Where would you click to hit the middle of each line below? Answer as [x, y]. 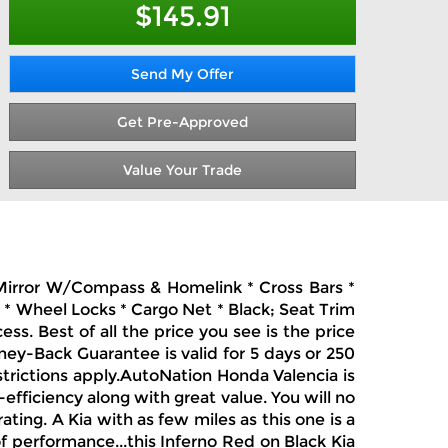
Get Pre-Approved [182, 122]
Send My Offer [182, 74]
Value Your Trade [182, 170]
